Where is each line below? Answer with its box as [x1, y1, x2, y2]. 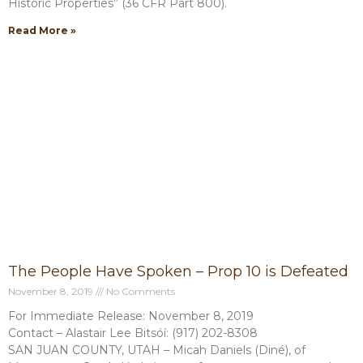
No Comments [104, 285, 175, 297]
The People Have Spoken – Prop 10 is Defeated [8, 263, 348, 280]
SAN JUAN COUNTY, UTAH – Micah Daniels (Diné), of [8, 343, 305, 357]
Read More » [8, 24, 76, 36]
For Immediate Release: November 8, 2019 [8, 309, 254, 323]
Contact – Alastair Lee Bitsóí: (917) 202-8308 [8, 326, 258, 340]
